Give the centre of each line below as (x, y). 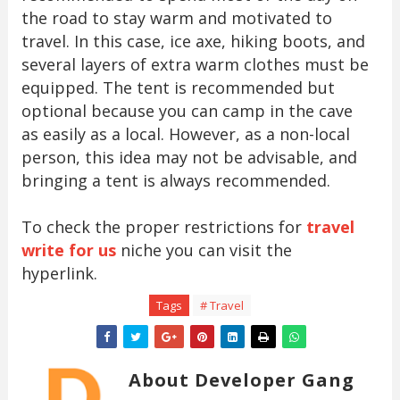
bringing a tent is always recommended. (175, 180)
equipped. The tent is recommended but (178, 87)
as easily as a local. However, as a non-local (185, 133)
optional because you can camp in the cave (187, 110)
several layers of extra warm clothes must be (195, 64)
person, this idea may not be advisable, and (189, 157)
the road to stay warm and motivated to (176, 17)
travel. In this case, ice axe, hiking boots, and (193, 41)
